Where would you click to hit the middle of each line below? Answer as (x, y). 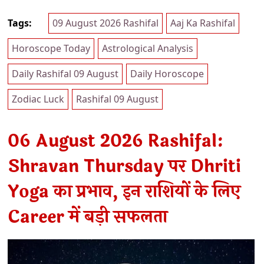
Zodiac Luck (38, 99)
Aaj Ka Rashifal (203, 23)
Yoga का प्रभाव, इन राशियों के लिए (124, 192)
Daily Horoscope (167, 73)
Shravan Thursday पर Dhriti (124, 166)
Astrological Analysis (148, 48)
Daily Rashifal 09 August (65, 73)
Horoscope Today (51, 48)
